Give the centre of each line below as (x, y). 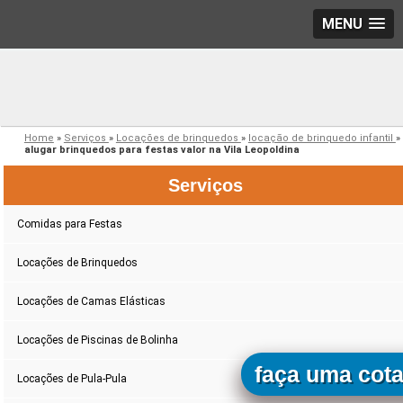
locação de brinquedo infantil (322, 139)
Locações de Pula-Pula (72, 379)
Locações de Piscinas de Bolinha (98, 340)
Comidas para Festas (70, 224)
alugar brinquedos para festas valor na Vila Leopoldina (161, 150)
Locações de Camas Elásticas (92, 302)
